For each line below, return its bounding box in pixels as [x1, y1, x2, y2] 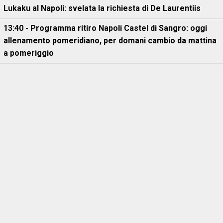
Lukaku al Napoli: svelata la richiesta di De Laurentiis [3, 3, 201, 13]
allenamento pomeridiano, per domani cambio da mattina [3, 36, 217, 45]
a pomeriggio [3, 48, 54, 58]
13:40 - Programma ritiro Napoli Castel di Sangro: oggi [3, 23, 207, 33]
